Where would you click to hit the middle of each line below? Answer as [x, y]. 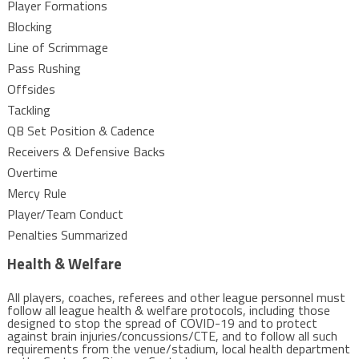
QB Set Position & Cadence [81, 131]
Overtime [32, 172]
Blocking [29, 26]
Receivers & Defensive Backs [86, 151]
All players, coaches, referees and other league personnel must [176, 297]
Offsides [31, 89]
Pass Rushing [44, 68]
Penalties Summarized [67, 235]
